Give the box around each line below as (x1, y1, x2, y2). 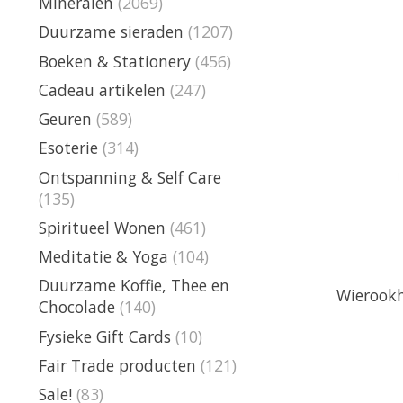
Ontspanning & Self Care (39, 166, 221, 188)
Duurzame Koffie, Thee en (39, 274, 229, 297)
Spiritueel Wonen (39, 216, 166, 238)
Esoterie (39, 137, 98, 159)
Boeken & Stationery (39, 49, 191, 72)
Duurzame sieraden (39, 21, 184, 43)
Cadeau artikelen (39, 78, 166, 101)
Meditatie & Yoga (39, 246, 168, 267)
